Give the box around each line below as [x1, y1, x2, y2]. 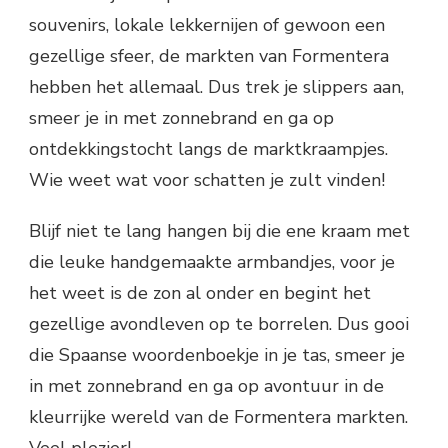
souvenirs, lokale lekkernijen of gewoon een [29, 12, 385, 37]
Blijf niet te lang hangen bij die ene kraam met [29, 218, 410, 243]
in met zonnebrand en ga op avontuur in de [29, 373, 384, 398]
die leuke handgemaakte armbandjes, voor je [29, 249, 395, 274]
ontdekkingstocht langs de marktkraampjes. [29, 136, 388, 161]
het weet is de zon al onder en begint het [29, 280, 371, 305]
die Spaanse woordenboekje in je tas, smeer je [29, 342, 405, 367]
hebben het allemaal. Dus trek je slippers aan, [29, 74, 404, 99]
